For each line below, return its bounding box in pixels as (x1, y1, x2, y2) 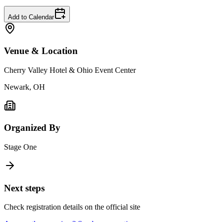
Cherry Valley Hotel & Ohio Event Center (4, 65, 136, 74)
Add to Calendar (8, 13, 54, 21)
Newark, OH (4, 82, 45, 91)
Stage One (4, 142, 37, 151)
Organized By (4, 122, 60, 133)
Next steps (4, 182, 45, 193)
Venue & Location (4, 45, 78, 56)
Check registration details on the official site (4, 203, 140, 212)
